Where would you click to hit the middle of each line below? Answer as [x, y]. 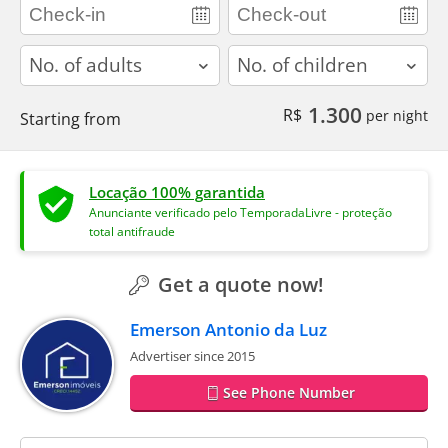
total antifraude [132, 231]
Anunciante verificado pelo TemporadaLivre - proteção [240, 212]
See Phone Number [288, 392]
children [258, 55]
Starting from [70, 118]
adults [42, 55]
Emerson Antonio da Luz [228, 329]
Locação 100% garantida [177, 191]
